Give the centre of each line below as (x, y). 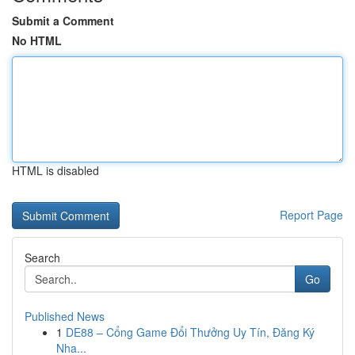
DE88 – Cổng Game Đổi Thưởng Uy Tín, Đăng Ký (190, 332)
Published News (65, 316)
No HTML (37, 40)
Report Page (311, 215)
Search (42, 258)
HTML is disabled (55, 170)
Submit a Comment (63, 21)
